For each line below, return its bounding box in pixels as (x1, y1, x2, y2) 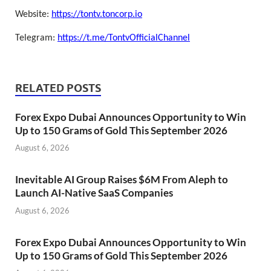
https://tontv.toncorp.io (51, 10, 142, 20)
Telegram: (15, 33, 57, 43)
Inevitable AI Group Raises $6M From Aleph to (15, 173, 228, 186)
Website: (15, 10, 51, 20)
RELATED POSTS (15, 81, 101, 94)
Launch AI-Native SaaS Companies (15, 186, 173, 200)
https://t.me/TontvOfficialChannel (57, 33, 190, 43)
